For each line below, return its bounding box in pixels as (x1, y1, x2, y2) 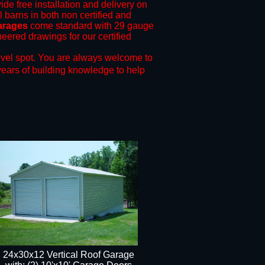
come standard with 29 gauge (28, 21, 154, 31)
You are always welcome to (38, 53, 153, 63)
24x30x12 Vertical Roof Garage (3, 250, 134, 260)
